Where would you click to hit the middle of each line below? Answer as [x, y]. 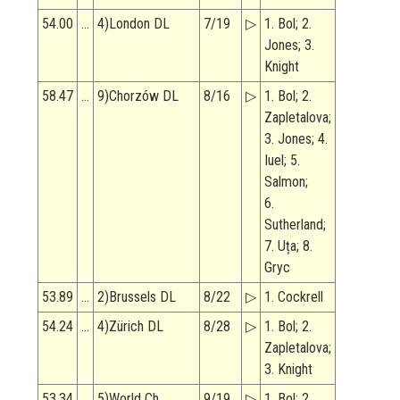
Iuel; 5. [282, 161]
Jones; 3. [289, 46]
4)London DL [133, 24]
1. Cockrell [294, 297]
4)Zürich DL [130, 327]
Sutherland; [295, 225]
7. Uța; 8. [288, 246]
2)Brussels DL [137, 297]
